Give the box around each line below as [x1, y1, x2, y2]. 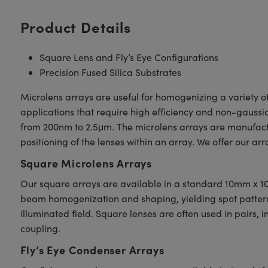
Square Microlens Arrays [20, 156, 152, 170]
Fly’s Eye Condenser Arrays [20, 242, 165, 257]
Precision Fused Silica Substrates [39, 66, 181, 78]
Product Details [20, 17, 131, 36]
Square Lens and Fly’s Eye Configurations [39, 51, 218, 63]
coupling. [20, 222, 60, 234]
